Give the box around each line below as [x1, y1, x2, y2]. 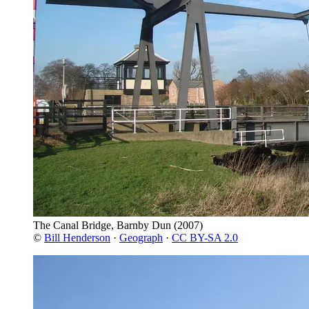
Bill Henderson [44, 231, 110, 243]
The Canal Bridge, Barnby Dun [33, 219, 171, 231]
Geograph [119, 231, 163, 243]
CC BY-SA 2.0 [172, 231, 238, 243]
